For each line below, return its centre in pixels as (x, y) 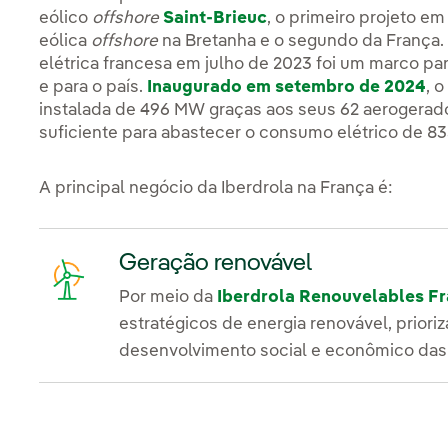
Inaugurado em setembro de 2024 (287, 88)
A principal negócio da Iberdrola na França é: (216, 189)
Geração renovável (216, 263)
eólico (66, 19)
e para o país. (93, 88)
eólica (65, 42)
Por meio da (168, 297)
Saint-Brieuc (215, 19)
